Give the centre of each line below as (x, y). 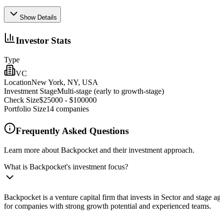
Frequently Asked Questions (72, 131)
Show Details (38, 18)
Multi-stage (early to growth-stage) (110, 91)
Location (18, 82)
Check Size (22, 100)
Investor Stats (43, 40)
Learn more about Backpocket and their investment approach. (99, 150)
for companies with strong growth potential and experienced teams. (108, 206)
